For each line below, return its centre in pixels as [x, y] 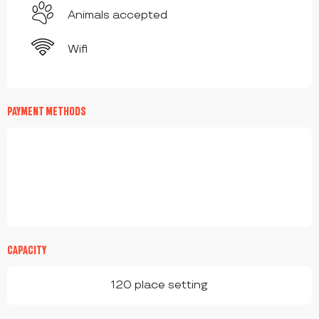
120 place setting [159, 286]
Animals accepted [117, 16]
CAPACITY [27, 250]
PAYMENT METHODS [47, 111]
